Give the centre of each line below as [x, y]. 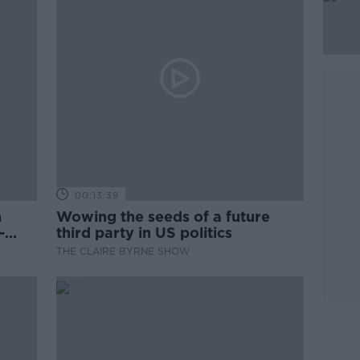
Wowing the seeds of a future [164, 217]
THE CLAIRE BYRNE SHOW [123, 251]
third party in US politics [145, 233]
